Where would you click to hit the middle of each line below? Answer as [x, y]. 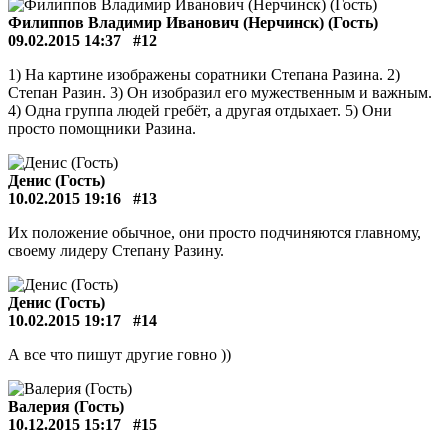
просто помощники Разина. [102, 128]
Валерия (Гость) [66, 406]
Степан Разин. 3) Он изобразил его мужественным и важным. [220, 92]
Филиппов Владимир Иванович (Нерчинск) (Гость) [193, 22]
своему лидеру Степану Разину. [116, 250]
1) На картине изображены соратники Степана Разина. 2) [204, 74]
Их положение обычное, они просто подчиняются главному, [214, 232]
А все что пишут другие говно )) [119, 354]
